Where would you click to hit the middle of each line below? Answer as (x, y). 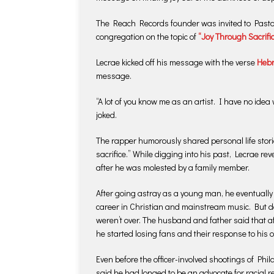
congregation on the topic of (146, 36)
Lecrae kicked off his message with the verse (176, 62)
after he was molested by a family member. (173, 167)
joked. (106, 114)
